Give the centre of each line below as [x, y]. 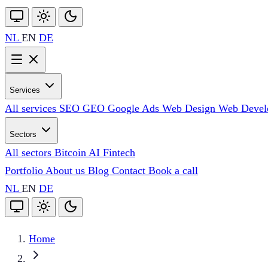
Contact [130, 170]
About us [67, 170]
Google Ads [135, 108]
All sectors [30, 153]
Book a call [173, 170]
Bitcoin [71, 153]
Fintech [119, 153]
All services [32, 108]
